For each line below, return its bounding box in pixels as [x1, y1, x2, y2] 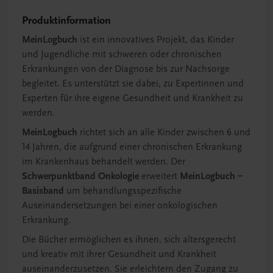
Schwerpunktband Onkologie [22, 171, 139, 182]
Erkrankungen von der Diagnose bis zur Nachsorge [22, 63, 230, 75]
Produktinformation [22, 14, 111, 27]
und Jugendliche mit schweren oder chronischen [22, 49, 222, 60]
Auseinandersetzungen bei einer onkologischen [22, 200, 218, 211]
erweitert [139, 171, 180, 182]
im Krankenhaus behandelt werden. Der [22, 156, 185, 168]
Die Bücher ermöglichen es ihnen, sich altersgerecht [22, 234, 236, 246]
